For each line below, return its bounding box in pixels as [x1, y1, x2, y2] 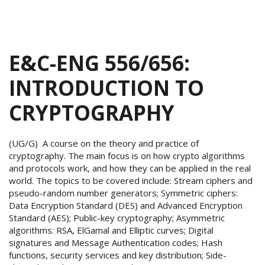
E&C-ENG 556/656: [9, 49, 190, 77]
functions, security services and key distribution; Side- [9, 249, 227, 261]
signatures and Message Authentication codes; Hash [9, 237, 222, 249]
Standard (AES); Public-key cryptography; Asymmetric [9, 212, 225, 224]
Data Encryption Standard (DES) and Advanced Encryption [9, 199, 243, 212]
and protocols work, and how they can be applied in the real [9, 162, 251, 174]
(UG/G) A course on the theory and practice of [9, 137, 199, 150]
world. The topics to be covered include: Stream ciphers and [9, 174, 253, 187]
